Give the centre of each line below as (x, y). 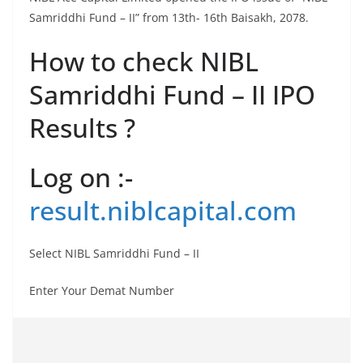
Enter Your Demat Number (102, 290)
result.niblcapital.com (163, 210)
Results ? (82, 128)
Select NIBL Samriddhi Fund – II (114, 253)
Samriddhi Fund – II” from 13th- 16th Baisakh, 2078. (169, 17)
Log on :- (81, 177)
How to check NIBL (144, 61)
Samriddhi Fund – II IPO (172, 94)
